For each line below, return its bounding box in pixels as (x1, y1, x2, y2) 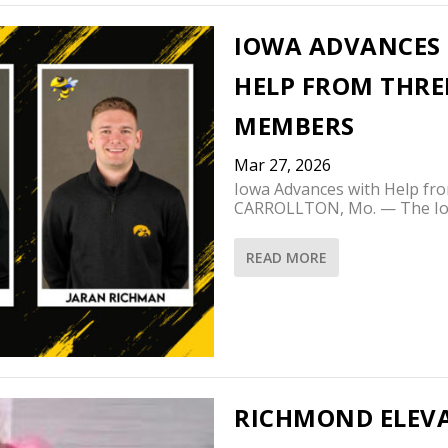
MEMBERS (234, 109, 355, 143)
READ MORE (246, 248, 327, 268)
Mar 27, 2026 (234, 154, 331, 177)
